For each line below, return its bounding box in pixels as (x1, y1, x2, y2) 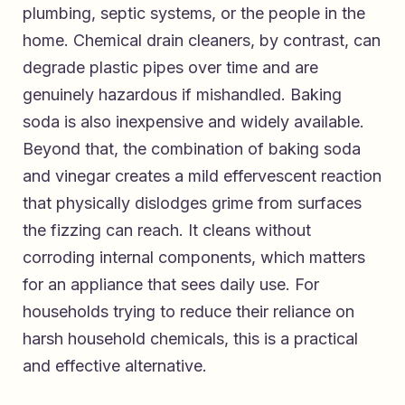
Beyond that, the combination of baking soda (23, 138, 361, 158)
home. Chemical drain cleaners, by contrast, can (23, 30, 381, 50)
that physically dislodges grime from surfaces (23, 193, 362, 212)
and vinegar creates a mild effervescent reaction (23, 165, 381, 185)
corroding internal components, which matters (23, 247, 365, 267)
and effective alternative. (23, 355, 207, 375)
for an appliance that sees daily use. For (23, 274, 319, 294)
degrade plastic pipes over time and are (23, 57, 318, 77)
